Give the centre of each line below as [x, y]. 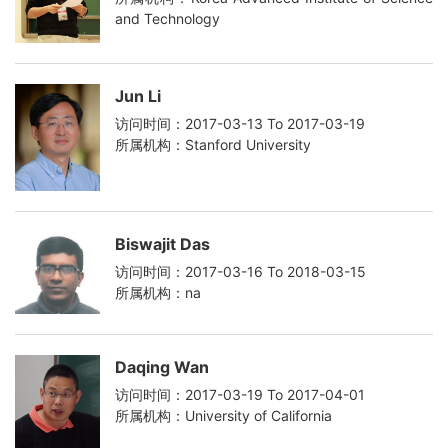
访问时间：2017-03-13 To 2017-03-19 [240, 124]
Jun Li [138, 96]
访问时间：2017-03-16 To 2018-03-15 [240, 271]
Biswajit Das [162, 243]
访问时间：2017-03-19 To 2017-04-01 [240, 395]
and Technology [167, 19]
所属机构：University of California [223, 416]
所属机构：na [158, 292]
